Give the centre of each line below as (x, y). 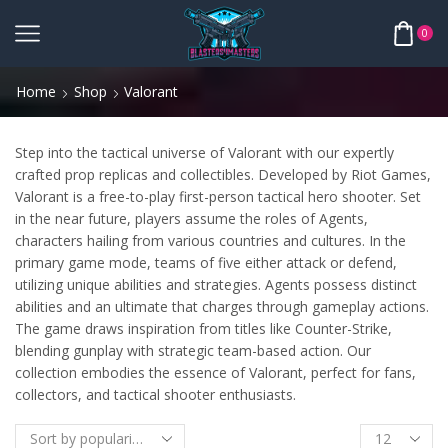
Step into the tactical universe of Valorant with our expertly (204, 152)
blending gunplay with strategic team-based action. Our (193, 350)
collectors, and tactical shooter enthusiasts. (155, 394)
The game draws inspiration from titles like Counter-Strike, (203, 328)
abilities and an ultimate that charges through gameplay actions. (222, 306)
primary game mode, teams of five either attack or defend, (206, 262)
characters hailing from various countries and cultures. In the (210, 240)
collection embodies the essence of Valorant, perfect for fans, (215, 372)
